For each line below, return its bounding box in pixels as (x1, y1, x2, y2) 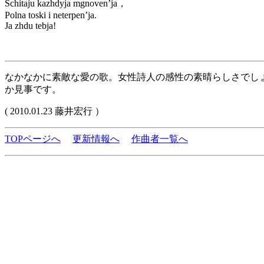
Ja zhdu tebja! (5, 21, 56, 31)
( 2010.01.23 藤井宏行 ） (5, 106, 104, 116)
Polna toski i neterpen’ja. (5, 10, 97, 20)
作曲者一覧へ (131, 134, 188, 144)
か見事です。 (5, 84, 61, 94)
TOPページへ (5, 134, 61, 144)
